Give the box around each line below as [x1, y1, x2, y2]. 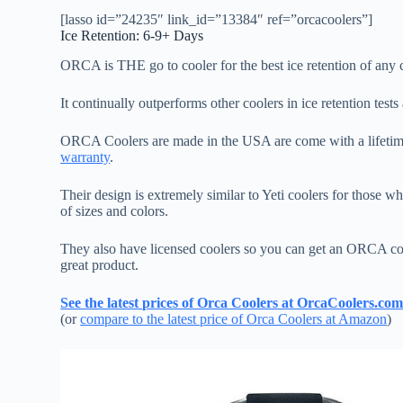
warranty [60, 148, 111, 165]
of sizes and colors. [60, 202, 169, 219]
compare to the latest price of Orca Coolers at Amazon [80, 310, 388, 327]
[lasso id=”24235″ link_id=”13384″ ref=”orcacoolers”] [60, 12, 373, 28]
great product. [60, 256, 139, 273]
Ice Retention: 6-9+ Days [60, 28, 204, 44]
